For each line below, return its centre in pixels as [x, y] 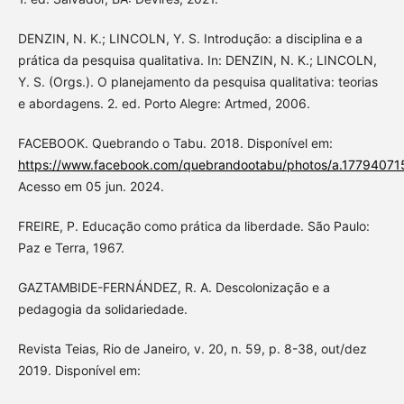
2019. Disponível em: [79, 370]
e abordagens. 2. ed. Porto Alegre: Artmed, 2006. [164, 103]
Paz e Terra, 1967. [71, 247]
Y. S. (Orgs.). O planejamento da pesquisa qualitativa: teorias [197, 81]
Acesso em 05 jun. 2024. [91, 186]
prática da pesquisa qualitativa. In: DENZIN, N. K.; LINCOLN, [197, 60]
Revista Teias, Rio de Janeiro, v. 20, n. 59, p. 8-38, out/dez [192, 348]
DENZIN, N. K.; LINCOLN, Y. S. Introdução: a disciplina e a [190, 38]
